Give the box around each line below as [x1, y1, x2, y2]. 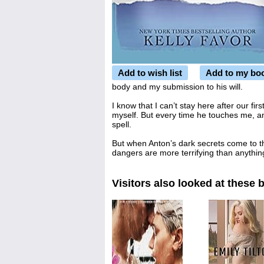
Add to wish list [118, 68, 182, 78]
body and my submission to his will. [112, 82, 243, 91]
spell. [112, 120, 131, 129]
